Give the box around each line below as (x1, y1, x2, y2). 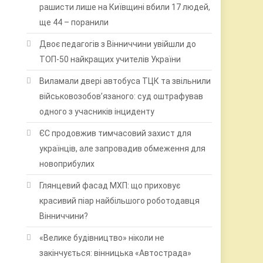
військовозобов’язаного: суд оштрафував (39, 91, 204, 101)
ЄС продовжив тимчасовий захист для (39, 128, 192, 138)
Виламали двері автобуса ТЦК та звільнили (39, 76, 211, 86)
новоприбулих (39, 159, 95, 168)
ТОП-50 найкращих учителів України (39, 54, 181, 64)
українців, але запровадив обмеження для (39, 143, 206, 153)
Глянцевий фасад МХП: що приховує (39, 180, 181, 190)
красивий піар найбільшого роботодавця (39, 195, 200, 205)
